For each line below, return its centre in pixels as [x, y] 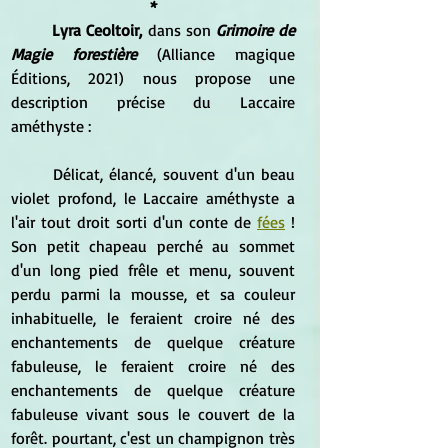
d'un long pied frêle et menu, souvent [153, 269]
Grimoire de [255, 29]
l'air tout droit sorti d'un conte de [134, 221]
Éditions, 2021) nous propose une [153, 77]
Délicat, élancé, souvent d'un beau [32, 173]
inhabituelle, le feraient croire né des [153, 317]
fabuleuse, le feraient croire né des [153, 365]
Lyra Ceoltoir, [97, 29]
